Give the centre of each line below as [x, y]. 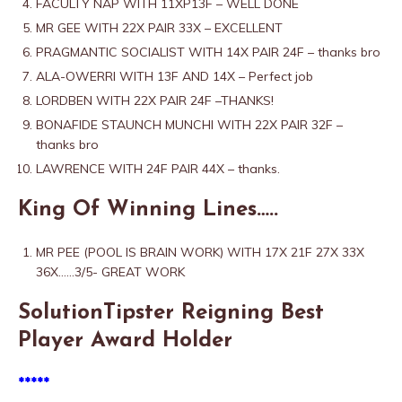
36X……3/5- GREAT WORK [110, 272]
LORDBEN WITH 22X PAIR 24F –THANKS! [155, 100]
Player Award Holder [125, 341]
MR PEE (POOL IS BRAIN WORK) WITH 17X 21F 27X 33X [200, 252]
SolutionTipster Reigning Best [171, 313]
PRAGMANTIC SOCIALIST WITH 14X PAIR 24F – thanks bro [208, 52]
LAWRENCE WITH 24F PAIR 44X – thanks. [158, 169]
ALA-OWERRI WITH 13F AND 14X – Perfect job [175, 76]
